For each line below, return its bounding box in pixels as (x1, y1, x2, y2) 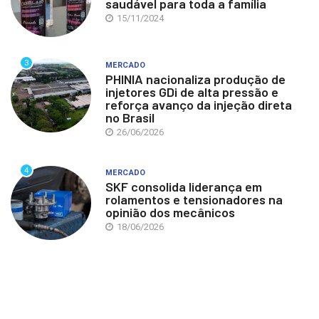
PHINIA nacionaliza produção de (105, 71, 286, 87)
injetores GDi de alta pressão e (105, 84, 278, 100)
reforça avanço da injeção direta (105, 97, 292, 113)
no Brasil (105, 110, 155, 125)
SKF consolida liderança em (105, 179, 262, 195)
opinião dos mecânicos (105, 204, 238, 221)
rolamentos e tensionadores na (105, 192, 283, 208)
